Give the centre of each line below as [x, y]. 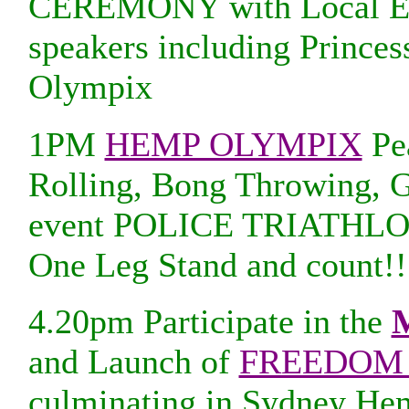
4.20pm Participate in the [210, 322]
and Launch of [133, 362]
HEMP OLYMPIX [233, 144]
